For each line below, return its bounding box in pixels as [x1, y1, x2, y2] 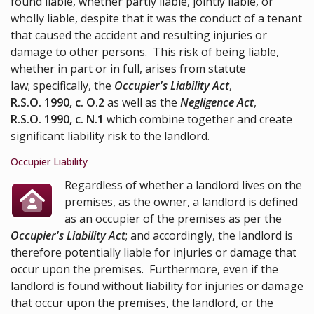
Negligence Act [180, 95, 254, 111]
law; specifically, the [11, 78, 114, 94]
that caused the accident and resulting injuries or [11, 27, 267, 43]
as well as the [104, 95, 180, 111]
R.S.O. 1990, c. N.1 [11, 111, 104, 128]
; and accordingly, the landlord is [125, 228, 293, 244]
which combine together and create [104, 111, 292, 128]
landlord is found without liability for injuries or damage [11, 278, 303, 294]
